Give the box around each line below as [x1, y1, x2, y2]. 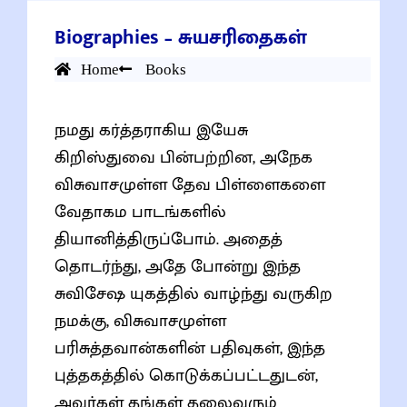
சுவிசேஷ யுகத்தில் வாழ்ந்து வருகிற [55, 279, 333, 308]
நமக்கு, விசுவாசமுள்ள [55, 306, 226, 335]
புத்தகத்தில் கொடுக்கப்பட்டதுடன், [55, 361, 318, 390]
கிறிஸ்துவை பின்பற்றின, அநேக [55, 143, 313, 172]
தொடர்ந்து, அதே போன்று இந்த [55, 252, 301, 281]
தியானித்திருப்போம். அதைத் [55, 224, 283, 253]
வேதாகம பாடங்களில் [55, 197, 226, 226]
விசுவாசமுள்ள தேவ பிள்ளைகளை [55, 170, 325, 199]
